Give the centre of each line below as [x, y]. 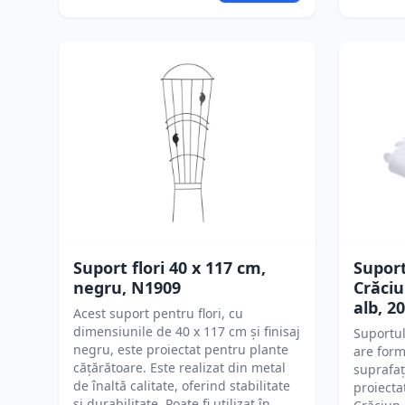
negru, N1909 [127, 287]
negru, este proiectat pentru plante [181, 349]
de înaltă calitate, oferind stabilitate [182, 386]
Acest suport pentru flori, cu [158, 313]
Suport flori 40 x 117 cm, [170, 268]
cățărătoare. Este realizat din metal [179, 367]
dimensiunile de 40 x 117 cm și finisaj [187, 331]
